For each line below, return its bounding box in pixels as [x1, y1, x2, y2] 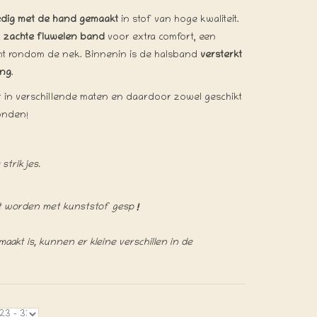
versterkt [200, 50, 242, 61]
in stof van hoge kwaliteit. [118, 15, 239, 25]
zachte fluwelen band [4, 33, 105, 43]
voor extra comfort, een [105, 33, 216, 43]
